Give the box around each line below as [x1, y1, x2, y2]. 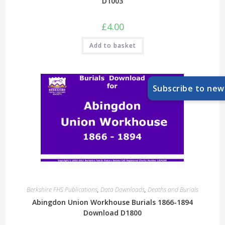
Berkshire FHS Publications [27, 185, 97, 194]
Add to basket [89, 41, 136, 50]
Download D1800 [83, 208, 142, 218]
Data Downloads [100, 185, 145, 194]
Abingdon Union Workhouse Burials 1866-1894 [32, 197, 193, 207]
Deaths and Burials [148, 185, 198, 194]
